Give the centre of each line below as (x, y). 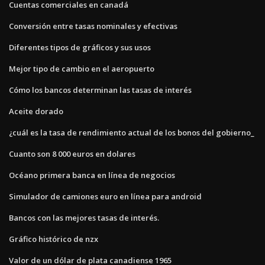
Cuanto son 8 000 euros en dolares (72, 153)
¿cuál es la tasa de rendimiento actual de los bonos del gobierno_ (132, 132)
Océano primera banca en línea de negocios (92, 175)
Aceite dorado (36, 111)
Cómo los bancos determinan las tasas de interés (100, 90)
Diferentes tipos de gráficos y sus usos (80, 47)
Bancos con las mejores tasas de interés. (84, 217)
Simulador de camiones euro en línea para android (105, 196)
